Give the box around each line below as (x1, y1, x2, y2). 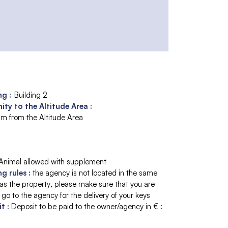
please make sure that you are (54, 179, 155, 189)
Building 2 (14, 90, 47, 100)
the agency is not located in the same (33, 167, 157, 178)
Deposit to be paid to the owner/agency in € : (11, 201, 162, 211)
